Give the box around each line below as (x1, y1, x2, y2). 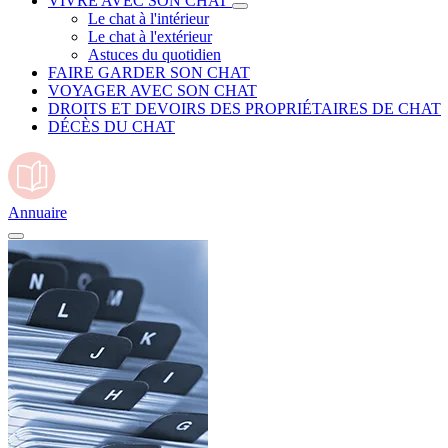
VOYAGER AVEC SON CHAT (48, 82, 257, 99)
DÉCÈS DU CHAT (48, 118, 175, 135)
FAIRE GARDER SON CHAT (48, 64, 250, 81)
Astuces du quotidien (88, 46, 221, 63)
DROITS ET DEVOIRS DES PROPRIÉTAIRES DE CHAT (48, 100, 441, 117)
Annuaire (8, 204, 67, 221)
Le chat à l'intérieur (88, 10, 209, 27)
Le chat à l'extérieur (88, 28, 212, 45)
